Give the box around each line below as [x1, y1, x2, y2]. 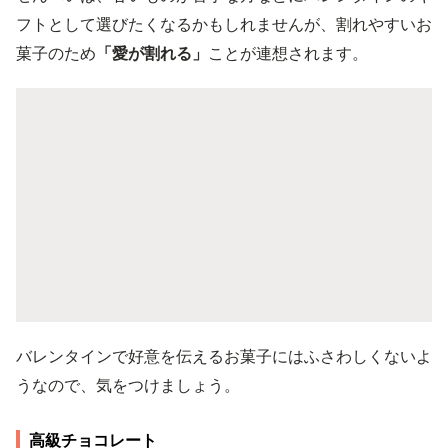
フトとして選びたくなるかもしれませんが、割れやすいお [16, 13, 432, 34]
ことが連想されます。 [208, 42, 368, 63]
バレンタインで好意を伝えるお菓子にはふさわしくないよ [16, 345, 432, 366]
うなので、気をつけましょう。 [16, 374, 240, 395]
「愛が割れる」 [96, 42, 208, 63]
